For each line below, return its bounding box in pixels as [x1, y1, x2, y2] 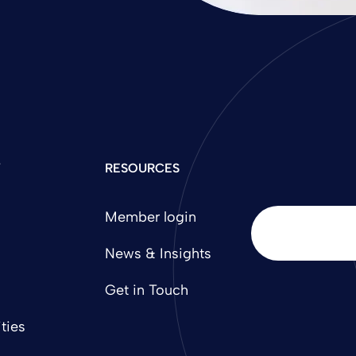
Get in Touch [104, 281, 188, 300]
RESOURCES [104, 161, 180, 176]
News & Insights [104, 245, 211, 263]
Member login [104, 208, 196, 226]
